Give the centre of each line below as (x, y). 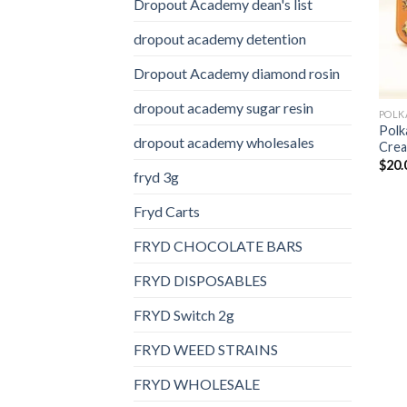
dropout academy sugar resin (223, 107)
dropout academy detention (220, 38)
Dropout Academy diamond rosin (237, 73)
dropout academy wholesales (224, 142)
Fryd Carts (167, 211)
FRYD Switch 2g (184, 314)
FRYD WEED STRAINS (206, 349)
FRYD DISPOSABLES (200, 280)
